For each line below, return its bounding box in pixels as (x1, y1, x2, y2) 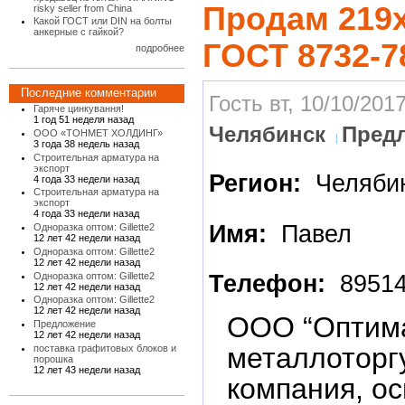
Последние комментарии (21, 86, 157, 100)
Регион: (209, 169, 309, 197)
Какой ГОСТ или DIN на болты (33, 15, 173, 27)
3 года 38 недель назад (33, 137, 140, 149)
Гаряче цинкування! (33, 103, 125, 115)
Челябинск (209, 121, 326, 146)
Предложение (33, 318, 97, 330)
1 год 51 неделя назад (33, 114, 135, 126)
